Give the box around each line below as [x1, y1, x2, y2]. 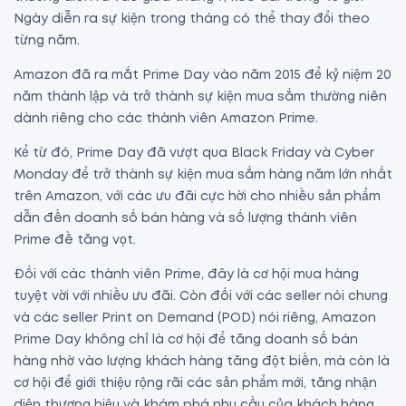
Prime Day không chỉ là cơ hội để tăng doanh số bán [14, 334, 358, 346]
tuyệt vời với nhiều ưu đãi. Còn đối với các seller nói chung [14, 291, 388, 303]
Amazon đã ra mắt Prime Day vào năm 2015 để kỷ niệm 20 [14, 70, 391, 82]
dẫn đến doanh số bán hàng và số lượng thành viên [14, 213, 357, 225]
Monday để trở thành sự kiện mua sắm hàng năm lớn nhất [14, 169, 392, 181]
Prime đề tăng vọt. [14, 235, 136, 246]
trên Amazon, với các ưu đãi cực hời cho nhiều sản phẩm [14, 191, 381, 203]
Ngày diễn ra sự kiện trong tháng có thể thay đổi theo [14, 14, 370, 25]
